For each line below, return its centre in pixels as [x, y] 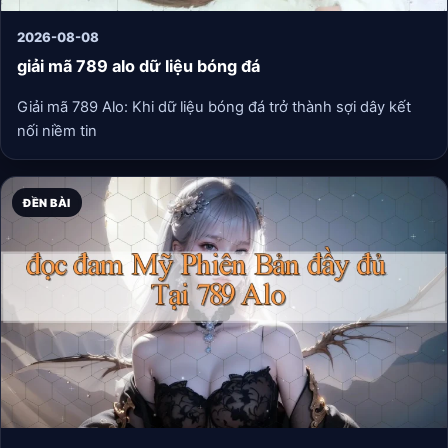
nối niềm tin [57, 131]
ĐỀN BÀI [47, 202]
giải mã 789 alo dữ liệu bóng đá [138, 66]
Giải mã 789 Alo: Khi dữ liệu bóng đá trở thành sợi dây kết [214, 107]
